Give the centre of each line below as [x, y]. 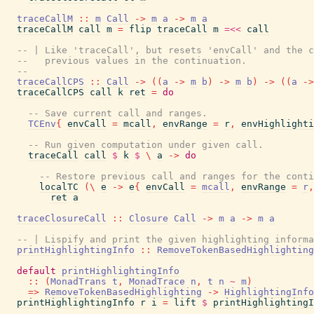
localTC [59, 187]
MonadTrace [157, 281]
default [36, 271]
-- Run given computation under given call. [146, 145]
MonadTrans [78, 281]
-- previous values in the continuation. [132, 61]
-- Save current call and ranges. [118, 113]
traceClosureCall [62, 218]
